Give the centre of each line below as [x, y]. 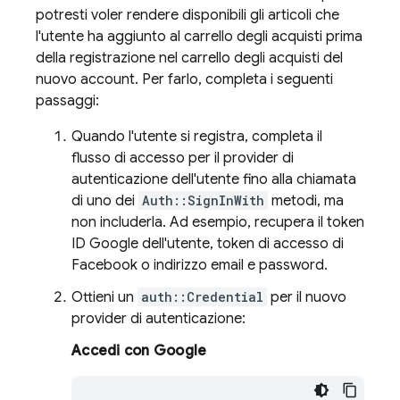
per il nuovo [307, 297]
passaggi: [67, 101]
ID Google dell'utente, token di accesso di [208, 244]
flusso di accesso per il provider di [183, 158]
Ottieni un [104, 297]
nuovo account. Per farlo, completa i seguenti [184, 79]
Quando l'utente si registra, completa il [197, 137]
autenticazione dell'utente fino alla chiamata [214, 179]
